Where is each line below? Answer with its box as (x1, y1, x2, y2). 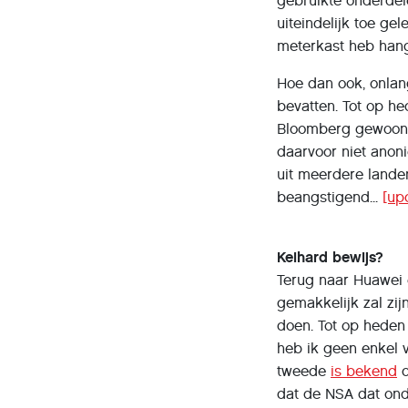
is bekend (331, 362, 397, 380)
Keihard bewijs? (277, 249, 383, 266)
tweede (277, 362, 331, 380)
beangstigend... (277, 189, 382, 206)
